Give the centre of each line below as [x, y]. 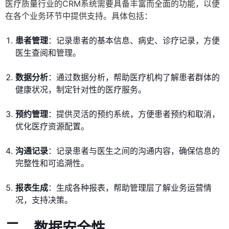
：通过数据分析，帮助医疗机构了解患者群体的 [134, 77]
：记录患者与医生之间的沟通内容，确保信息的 [134, 151]
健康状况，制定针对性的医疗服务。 [81, 90]
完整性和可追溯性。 [52, 163]
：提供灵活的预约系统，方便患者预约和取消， [134, 114]
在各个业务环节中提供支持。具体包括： [79, 16]
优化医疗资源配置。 [52, 127]
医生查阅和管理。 [48, 53]
